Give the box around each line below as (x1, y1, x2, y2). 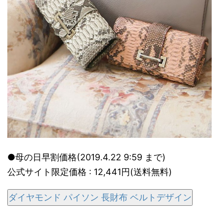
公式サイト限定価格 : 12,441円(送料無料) (7, 167, 172, 177)
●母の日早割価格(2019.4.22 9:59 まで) (7, 152, 166, 162)
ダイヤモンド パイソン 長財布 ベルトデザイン (8, 192, 192, 202)
